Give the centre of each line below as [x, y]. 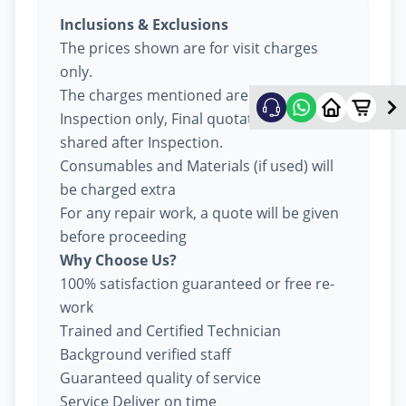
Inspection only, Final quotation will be [190, 118]
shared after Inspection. [141, 142]
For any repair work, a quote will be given [199, 213]
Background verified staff [145, 354]
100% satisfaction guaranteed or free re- [197, 283]
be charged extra [118, 189]
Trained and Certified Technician [170, 330]
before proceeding [123, 236]
